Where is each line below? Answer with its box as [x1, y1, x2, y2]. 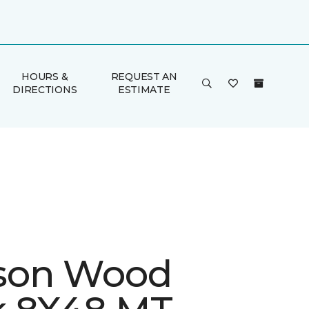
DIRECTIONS [12, 83, 77, 96]
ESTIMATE [117, 83, 170, 96]
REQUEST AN [110, 70, 177, 83]
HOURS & [21, 70, 68, 83]
